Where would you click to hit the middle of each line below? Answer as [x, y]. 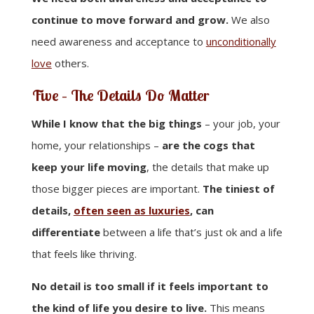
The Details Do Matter [139, 95]
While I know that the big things [116, 123]
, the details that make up [207, 166]
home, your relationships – [96, 145]
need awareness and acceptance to [118, 41]
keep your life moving [89, 166]
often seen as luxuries [131, 210]
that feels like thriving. [84, 253]
